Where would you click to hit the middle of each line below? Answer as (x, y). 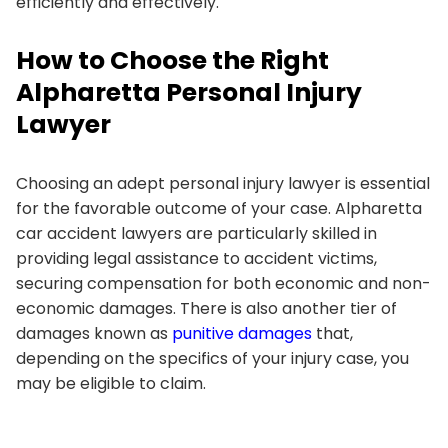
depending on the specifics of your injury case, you (212, 358)
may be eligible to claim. (111, 383)
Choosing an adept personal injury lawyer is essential (223, 183)
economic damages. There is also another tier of (206, 308)
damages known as (94, 333)
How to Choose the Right (172, 60)
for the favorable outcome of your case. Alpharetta (219, 208)
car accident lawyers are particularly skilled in (196, 233)
